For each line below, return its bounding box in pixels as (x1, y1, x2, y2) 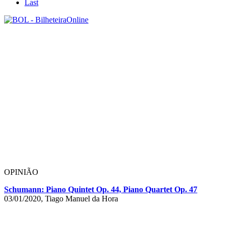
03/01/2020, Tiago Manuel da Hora (4, 194, 118, 203)
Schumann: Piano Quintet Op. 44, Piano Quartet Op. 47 (4, 185, 197, 194)
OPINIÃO (4, 167, 38, 176)
